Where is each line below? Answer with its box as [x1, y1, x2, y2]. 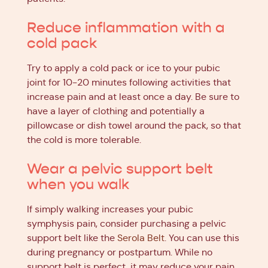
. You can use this [165, 232, 239, 243]
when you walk [27, 176, 129, 193]
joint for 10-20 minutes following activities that [27, 77, 231, 88]
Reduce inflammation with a [27, 19, 225, 36]
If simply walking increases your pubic [27, 203, 193, 215]
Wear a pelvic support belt [27, 160, 213, 178]
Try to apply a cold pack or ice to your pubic [27, 62, 220, 74]
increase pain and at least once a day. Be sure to [27, 91, 239, 102]
